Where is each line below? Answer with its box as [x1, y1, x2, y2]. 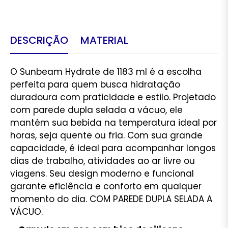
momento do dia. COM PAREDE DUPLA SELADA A [10, 193, 212, 206]
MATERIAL [80, 33, 128, 48]
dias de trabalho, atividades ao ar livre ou [10, 155, 195, 167]
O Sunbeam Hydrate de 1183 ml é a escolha [10, 66, 202, 78]
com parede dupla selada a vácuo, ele [10, 104, 183, 117]
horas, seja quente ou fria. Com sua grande [10, 129, 203, 142]
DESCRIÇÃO [10, 33, 68, 48]
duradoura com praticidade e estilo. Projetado [10, 91, 216, 104]
